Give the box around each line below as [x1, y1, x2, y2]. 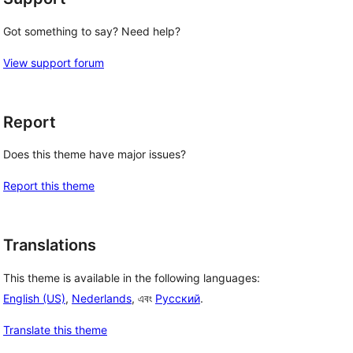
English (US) [3, 292, 65, 306]
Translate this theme [3, 323, 107, 337]
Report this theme [3, 179, 95, 193]
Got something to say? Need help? [3, 24, 180, 38]
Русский [155, 292, 200, 306]
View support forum [3, 55, 104, 69]
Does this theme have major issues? [3, 147, 186, 162]
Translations [3, 236, 96, 255]
